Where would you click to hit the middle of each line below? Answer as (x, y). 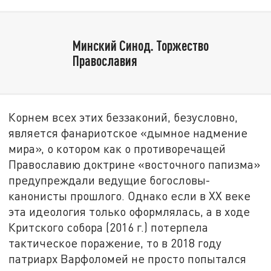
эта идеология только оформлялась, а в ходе (129, 212)
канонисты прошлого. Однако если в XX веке (130, 196)
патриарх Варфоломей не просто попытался (128, 259)
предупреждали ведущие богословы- (110, 180)
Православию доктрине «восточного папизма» (135, 165)
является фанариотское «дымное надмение (128, 133)
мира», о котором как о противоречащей (117, 149)
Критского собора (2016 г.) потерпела (109, 227)
